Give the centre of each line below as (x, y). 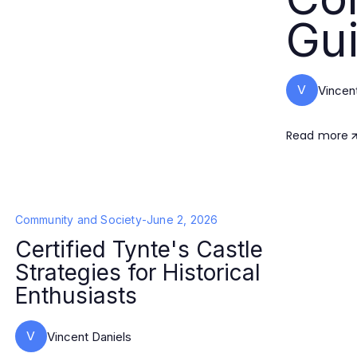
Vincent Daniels (89, 336)
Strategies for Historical (137, 273)
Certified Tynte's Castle (139, 249)
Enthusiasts (76, 296)
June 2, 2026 (182, 220)
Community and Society (78, 220)
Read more (317, 135)
